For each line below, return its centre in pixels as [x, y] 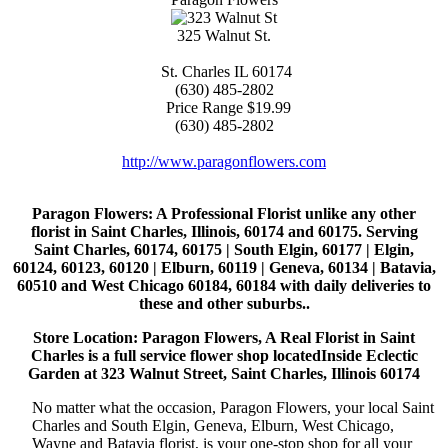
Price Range [202, 108]
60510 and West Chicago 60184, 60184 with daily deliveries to [224, 286]
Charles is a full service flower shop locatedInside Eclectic [224, 356]
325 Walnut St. [224, 36]
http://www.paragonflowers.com [224, 162]
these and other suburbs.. [224, 304]
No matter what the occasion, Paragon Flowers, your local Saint [233, 408]
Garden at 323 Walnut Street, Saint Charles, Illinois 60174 [224, 374]
